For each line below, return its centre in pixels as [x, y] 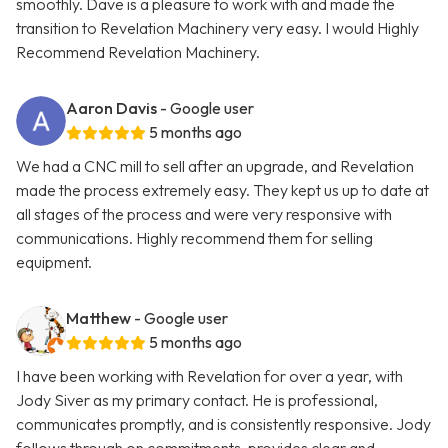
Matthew [98, 318]
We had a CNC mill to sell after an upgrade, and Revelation [215, 166]
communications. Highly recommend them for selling [194, 238]
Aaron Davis [111, 108]
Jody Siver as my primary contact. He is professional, [197, 400]
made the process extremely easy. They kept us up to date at [222, 190]
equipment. [54, 262]
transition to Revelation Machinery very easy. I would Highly [217, 28]
